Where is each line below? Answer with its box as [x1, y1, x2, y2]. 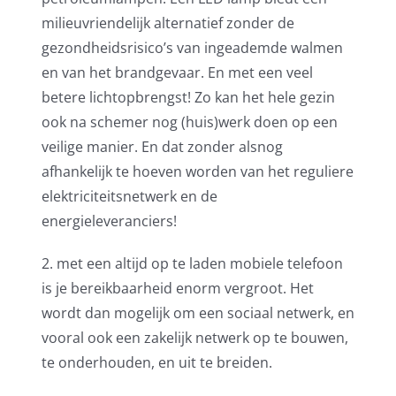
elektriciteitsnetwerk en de [41, 187, 217, 206]
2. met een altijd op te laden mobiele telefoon [41, 254, 343, 273]
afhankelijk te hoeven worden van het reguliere [41, 162, 354, 181]
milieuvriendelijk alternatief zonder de [41, 13, 294, 33]
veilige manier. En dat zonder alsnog [41, 137, 283, 156]
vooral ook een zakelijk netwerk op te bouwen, [41, 328, 348, 347]
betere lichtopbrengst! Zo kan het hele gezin [41, 88, 335, 107]
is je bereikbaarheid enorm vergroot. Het [41, 278, 314, 298]
